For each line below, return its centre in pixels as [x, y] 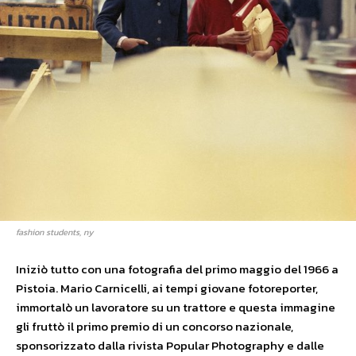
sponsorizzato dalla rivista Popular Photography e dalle [170, 345]
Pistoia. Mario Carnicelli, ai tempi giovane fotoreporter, [167, 288]
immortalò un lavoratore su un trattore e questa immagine [176, 307]
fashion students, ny [55, 232]
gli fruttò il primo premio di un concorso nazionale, [155, 326]
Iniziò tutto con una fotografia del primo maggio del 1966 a [177, 269]
